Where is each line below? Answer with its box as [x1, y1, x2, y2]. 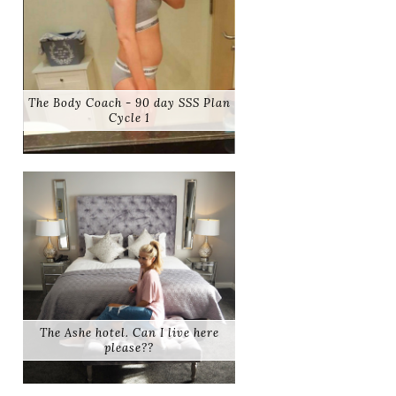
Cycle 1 [108, 110, 150, 126]
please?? [104, 340, 154, 356]
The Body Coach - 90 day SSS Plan [27, 95, 231, 111]
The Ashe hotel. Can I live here [39, 325, 219, 341]
